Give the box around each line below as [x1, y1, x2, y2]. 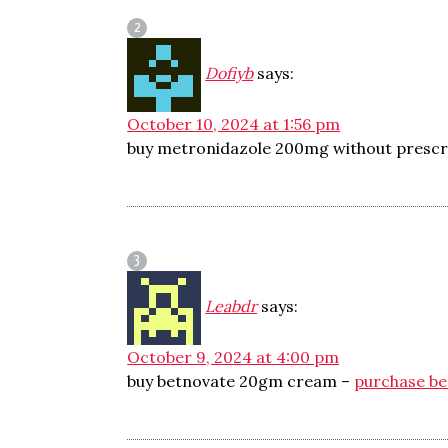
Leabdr [205, 296, 258, 316]
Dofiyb [205, 63, 254, 83]
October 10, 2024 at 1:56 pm [127, 114, 341, 134]
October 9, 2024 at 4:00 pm [127, 347, 340, 367]
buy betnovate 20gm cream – [127, 371, 355, 391]
